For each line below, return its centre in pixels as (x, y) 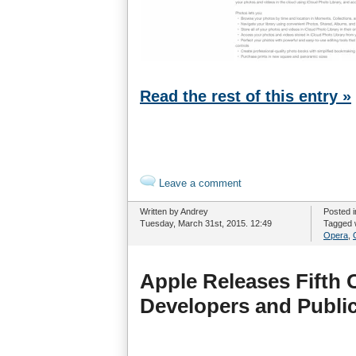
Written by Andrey (174, 211)
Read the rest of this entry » (246, 96)
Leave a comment (199, 183)
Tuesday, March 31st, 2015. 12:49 (206, 223)
